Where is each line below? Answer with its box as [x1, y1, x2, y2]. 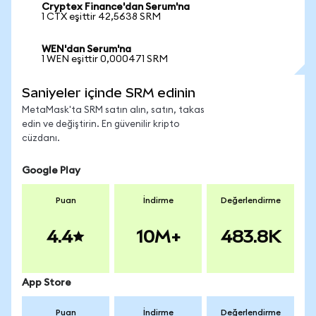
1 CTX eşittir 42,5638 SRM [42, 12, 161, 22]
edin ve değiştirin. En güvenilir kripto [22, 120, 180, 129]
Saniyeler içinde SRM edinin [22, 85, 195, 100]
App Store [22, 278, 71, 288]
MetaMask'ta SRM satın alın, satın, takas [22, 106, 205, 115]
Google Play [22, 166, 80, 176]
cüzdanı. [22, 134, 60, 143]
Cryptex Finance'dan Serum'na [42, 2, 190, 12]
